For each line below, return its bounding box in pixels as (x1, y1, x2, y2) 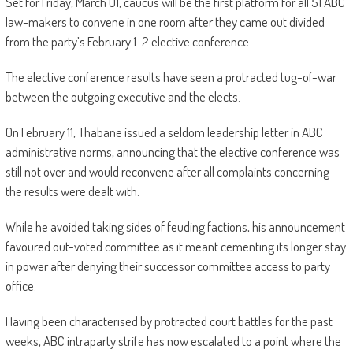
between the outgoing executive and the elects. (5, 88, 240, 106)
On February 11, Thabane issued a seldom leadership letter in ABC (5, 124, 323, 141)
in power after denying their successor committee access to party (5, 258, 330, 275)
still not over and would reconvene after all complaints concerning (5, 163, 329, 180)
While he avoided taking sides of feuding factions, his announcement (5, 218, 345, 236)
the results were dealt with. (5, 183, 139, 200)
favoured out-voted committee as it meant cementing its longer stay (5, 238, 346, 255)
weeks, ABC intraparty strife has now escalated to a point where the (5, 333, 341, 350)
